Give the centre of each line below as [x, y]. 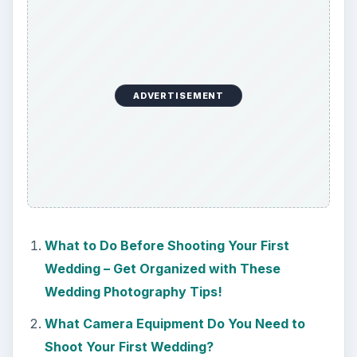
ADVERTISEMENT [178, 95]
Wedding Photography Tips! [133, 291]
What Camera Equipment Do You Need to [175, 324]
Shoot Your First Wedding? [129, 347]
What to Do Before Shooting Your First [167, 245]
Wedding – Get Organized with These [162, 268]
